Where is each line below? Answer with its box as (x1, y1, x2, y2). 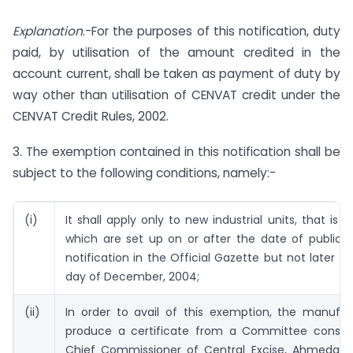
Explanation (13, 23, 83, 40)
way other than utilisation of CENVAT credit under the (13, 87, 340, 104)
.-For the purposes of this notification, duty (83, 23, 340, 40)
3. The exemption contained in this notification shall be (13, 143, 340, 160)
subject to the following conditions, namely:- (13, 164, 276, 181)
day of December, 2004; (65, 268, 199, 284)
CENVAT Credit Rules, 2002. (13, 108, 169, 125)
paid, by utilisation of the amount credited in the (13, 44, 340, 61)
